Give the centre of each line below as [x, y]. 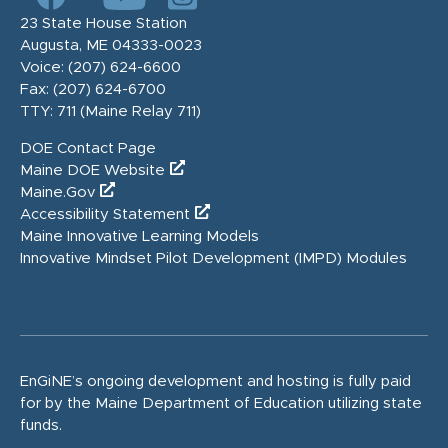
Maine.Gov [57, 192]
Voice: [44, 67]
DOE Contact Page [88, 148]
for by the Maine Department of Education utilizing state [221, 403]
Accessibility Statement [105, 214]
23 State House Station [103, 23]
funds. [41, 425]
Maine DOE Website [92, 170]
